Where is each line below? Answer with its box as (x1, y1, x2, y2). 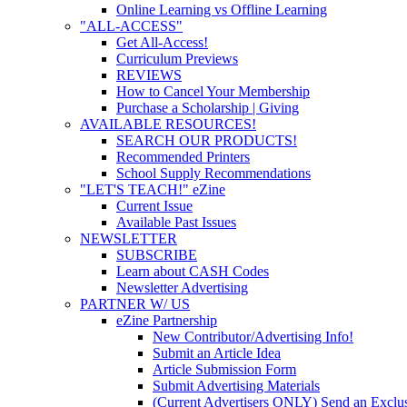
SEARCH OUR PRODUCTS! (116, 132, 297, 148)
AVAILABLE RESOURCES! (80, 115, 256, 132)
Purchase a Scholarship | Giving (116, 99, 299, 115)
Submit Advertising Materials (153, 377, 320, 393)
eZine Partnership (116, 312, 217, 328)
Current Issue (116, 197, 193, 213)
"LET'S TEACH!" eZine (80, 181, 225, 197)
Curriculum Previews (116, 50, 238, 66)
